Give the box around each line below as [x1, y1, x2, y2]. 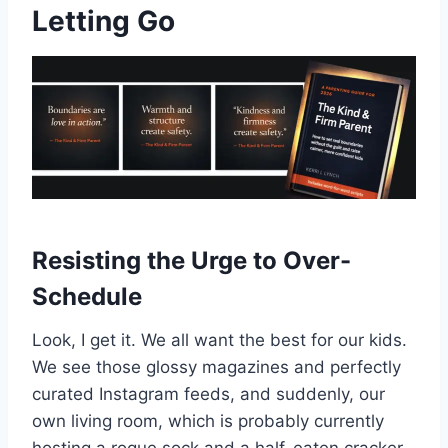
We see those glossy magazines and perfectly [32, 356, 401, 377]
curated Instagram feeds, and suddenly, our [32, 383, 385, 404]
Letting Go [32, 4, 175, 39]
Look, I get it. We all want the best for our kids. [32, 329, 407, 350]
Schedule [32, 281, 142, 311]
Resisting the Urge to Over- [32, 245, 351, 275]
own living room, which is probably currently [32, 410, 384, 431]
